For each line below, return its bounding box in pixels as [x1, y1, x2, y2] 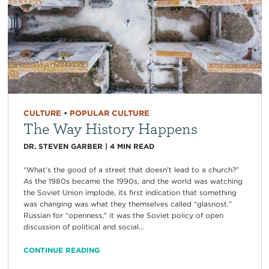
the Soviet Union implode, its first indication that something [23, 188, 237, 198]
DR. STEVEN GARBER [23, 142, 103, 151]
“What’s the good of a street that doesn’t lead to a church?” [23, 165, 239, 175]
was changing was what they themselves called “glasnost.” [23, 199, 232, 209]
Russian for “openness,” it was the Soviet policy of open [23, 211, 223, 220]
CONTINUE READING [23, 246, 100, 255]
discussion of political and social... [23, 222, 144, 232]
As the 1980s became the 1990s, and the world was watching [23, 177, 243, 186]
